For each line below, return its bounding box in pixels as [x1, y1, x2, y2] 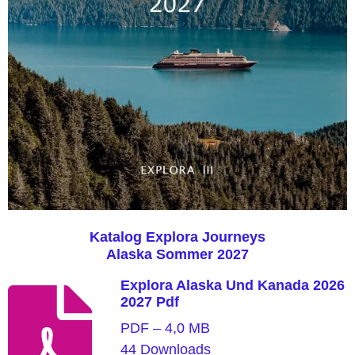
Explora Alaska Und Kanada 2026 [120, 277, 345, 293]
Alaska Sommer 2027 [106, 246, 249, 262]
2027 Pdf [120, 293, 179, 310]
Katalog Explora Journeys [90, 228, 265, 245]
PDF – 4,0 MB [120, 319, 210, 336]
